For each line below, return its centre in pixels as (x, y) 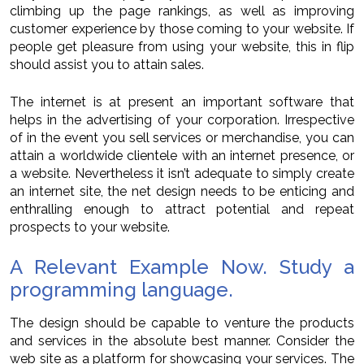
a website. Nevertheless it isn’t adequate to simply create (182, 174)
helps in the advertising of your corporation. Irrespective (182, 120)
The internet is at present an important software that (182, 102)
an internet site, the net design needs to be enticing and (182, 192)
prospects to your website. (90, 227)
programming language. (121, 290)
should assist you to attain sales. (107, 65)
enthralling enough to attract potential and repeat (182, 210)
